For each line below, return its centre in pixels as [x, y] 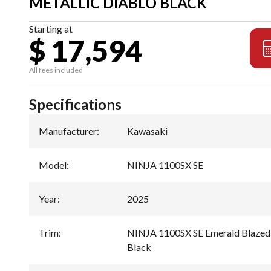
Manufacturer [68, 131]
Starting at [51, 28]
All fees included [56, 70]
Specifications [75, 104]
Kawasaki [147, 131]
